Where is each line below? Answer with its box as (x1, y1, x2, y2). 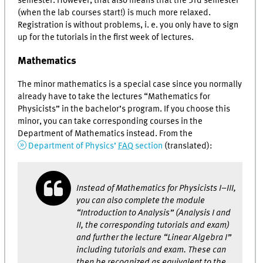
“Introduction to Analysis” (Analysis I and (76, 208, 231, 218)
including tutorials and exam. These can (76, 245, 227, 255)
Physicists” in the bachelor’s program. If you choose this (18, 104, 231, 114)
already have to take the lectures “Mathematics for (18, 92, 211, 102)
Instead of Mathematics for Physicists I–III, (76, 184, 237, 194)
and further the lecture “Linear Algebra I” (76, 233, 232, 243)
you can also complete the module (76, 196, 205, 206)
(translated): (163, 141, 213, 151)
